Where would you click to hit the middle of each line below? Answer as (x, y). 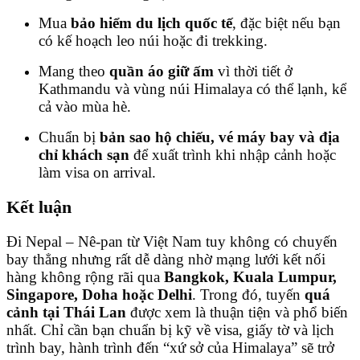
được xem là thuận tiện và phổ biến (237, 312)
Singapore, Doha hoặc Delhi (99, 294)
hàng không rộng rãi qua (85, 276)
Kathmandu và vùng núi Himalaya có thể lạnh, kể (192, 89)
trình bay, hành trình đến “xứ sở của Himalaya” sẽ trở (170, 347)
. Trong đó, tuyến (248, 294)
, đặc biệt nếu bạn (286, 23)
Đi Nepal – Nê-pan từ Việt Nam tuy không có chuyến (172, 241)
